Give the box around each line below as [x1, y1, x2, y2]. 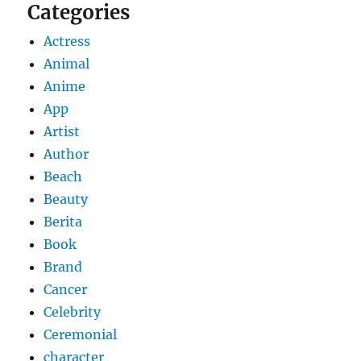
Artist [44, 123, 81, 140]
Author [44, 146, 89, 163]
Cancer [44, 281, 88, 298]
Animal [44, 56, 90, 73]
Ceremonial [44, 326, 118, 343]
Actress [44, 33, 91, 50]
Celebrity [44, 304, 102, 321]
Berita [44, 214, 83, 230]
